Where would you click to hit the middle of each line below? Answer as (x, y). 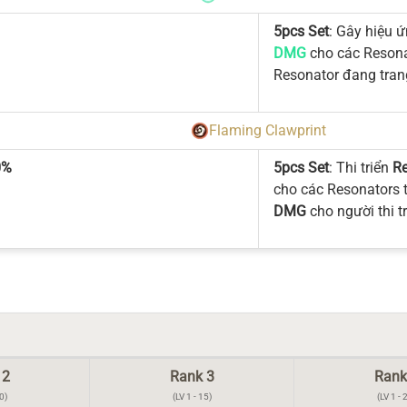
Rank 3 (192, 377)
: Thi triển (360, 168)
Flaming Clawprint (267, 130)
